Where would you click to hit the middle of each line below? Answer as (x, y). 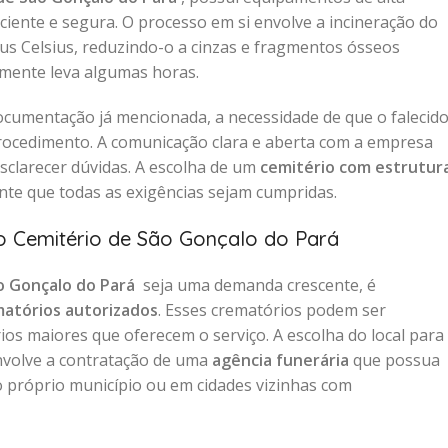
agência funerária (280, 360)
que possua (394, 360)
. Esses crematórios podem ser (272, 310)
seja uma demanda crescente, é (257, 285)
